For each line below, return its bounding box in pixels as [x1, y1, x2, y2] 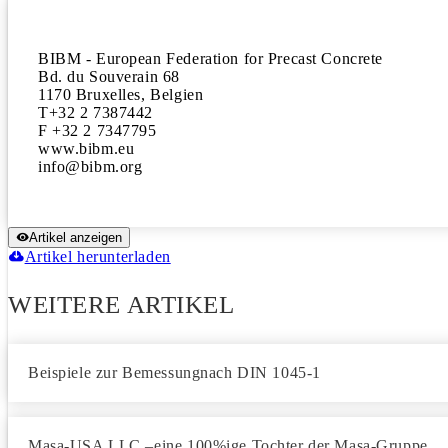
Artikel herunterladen [24, 248, 171, 265]
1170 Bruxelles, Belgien [38, 86, 204, 103]
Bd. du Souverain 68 [38, 68, 180, 85]
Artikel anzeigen [29, 230, 122, 245]
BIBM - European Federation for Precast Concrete [38, 50, 384, 67]
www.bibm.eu [38, 140, 135, 157]
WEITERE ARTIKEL [8, 291, 235, 318]
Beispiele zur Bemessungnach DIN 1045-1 [28, 364, 321, 381]
